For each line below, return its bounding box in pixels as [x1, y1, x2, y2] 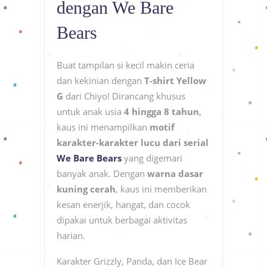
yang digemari [122, 151, 182, 164]
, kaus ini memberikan [116, 182, 207, 195]
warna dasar [147, 167, 203, 179]
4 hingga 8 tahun [124, 105, 199, 117]
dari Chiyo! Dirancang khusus [63, 89, 185, 102]
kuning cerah [57, 182, 116, 195]
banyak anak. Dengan [57, 167, 147, 179]
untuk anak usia [57, 105, 124, 117]
